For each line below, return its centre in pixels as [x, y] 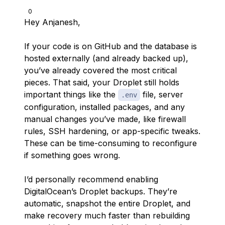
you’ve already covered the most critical [100, 70]
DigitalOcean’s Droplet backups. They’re [101, 191]
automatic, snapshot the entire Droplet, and [107, 203]
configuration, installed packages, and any [104, 107]
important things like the [71, 94]
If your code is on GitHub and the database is [110, 46]
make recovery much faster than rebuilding [107, 215]
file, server [162, 94]
